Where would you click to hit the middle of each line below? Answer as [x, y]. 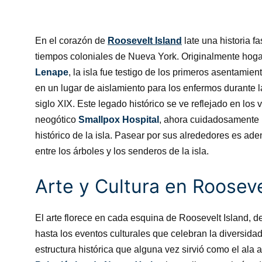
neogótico [57, 120]
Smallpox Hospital [119, 120]
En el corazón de [71, 41]
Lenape [52, 72]
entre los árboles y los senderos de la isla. [122, 151]
